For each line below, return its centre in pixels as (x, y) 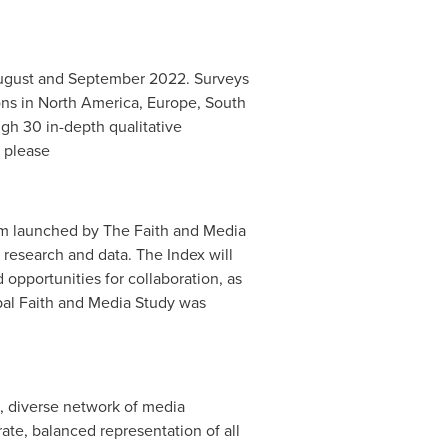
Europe (171, 102)
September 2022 (126, 78)
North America (88, 102)
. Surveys (217, 78)
